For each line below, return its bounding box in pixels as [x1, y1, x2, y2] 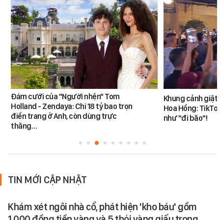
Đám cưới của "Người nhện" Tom [11, 92, 120, 102]
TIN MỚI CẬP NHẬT [8, 174, 87, 186]
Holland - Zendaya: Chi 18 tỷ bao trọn [11, 102, 133, 111]
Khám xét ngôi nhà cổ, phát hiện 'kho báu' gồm [8, 201, 197, 213]
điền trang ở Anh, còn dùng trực [11, 111, 117, 121]
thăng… [11, 121, 37, 131]
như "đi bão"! [163, 113, 208, 123]
